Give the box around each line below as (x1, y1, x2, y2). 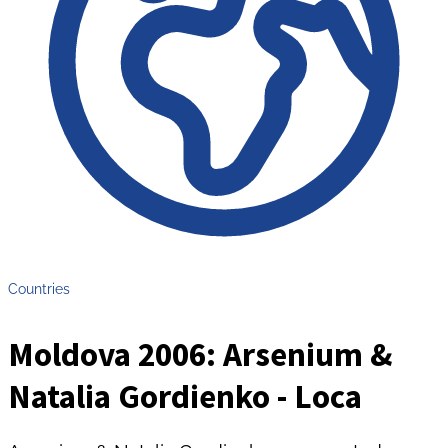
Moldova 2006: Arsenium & (8, 333, 392, 376)
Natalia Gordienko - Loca (8, 375, 362, 418)
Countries (8, 279, 70, 297)
